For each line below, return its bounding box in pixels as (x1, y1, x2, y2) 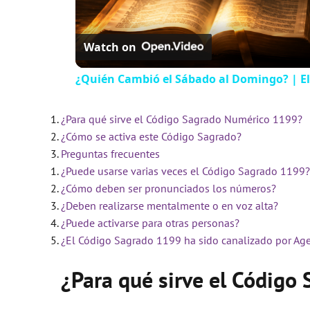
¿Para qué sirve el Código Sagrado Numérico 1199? (61, 111, 302, 126)
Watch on (83, 39, 136, 55)
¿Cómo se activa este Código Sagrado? (61, 129, 241, 143)
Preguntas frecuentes (61, 146, 160, 161)
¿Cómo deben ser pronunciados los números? (61, 181, 276, 195)
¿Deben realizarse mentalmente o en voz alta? (61, 198, 278, 212)
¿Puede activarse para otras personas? (61, 215, 239, 230)
